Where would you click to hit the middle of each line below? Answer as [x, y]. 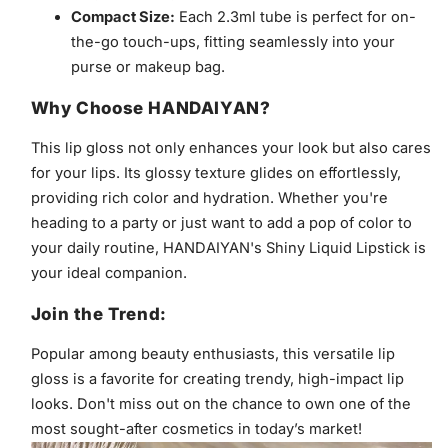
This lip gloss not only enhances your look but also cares [230, 147]
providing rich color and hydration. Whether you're [209, 197]
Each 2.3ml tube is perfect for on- [295, 16]
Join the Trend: [98, 313]
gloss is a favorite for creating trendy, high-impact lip [217, 378]
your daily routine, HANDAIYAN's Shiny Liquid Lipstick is [228, 247]
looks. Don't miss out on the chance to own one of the [220, 403]
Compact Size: [122, 16]
